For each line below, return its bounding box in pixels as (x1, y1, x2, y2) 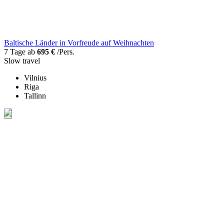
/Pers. (55, 47, 74, 56)
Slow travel (4, 56, 40, 65)
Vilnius (24, 73, 46, 82)
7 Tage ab (4, 47, 37, 56)
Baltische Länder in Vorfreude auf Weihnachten (4, 38, 154, 47)
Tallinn (24, 91, 46, 100)
